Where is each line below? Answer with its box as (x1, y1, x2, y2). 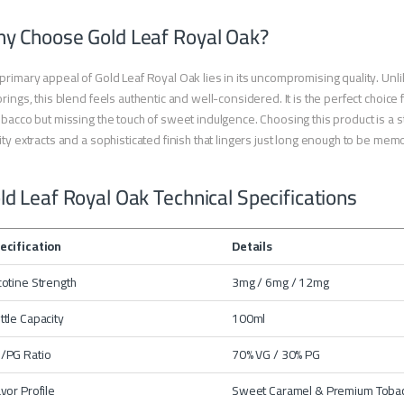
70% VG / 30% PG (232, 343, 320, 367)
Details (232, 234, 273, 259)
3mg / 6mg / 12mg (232, 271, 329, 295)
